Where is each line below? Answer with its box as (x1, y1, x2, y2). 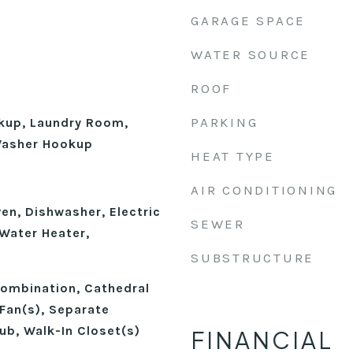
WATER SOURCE (191, 46, 310, 62)
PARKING (191, 114, 258, 130)
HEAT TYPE (191, 148, 275, 164)
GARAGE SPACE (191, 13, 306, 28)
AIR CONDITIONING (191, 182, 337, 198)
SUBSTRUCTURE (191, 250, 314, 266)
